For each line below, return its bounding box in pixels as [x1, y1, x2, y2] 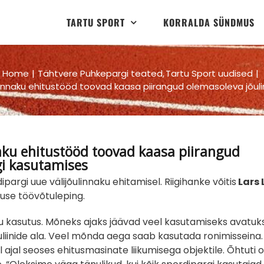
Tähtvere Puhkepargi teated [37, 67, 163, 80]
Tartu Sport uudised [166, 67, 253, 80]
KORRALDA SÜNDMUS [163, 15, 255, 29]
